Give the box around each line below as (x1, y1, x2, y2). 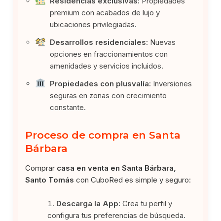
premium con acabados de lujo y (50, 7, 160, 17)
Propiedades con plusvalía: (50, 78, 151, 88)
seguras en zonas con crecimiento (50, 90, 167, 100)
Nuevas (148, 37, 176, 47)
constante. (50, 102, 86, 112)
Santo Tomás (25, 175, 74, 184)
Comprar (25, 163, 57, 173)
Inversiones (151, 78, 192, 88)
